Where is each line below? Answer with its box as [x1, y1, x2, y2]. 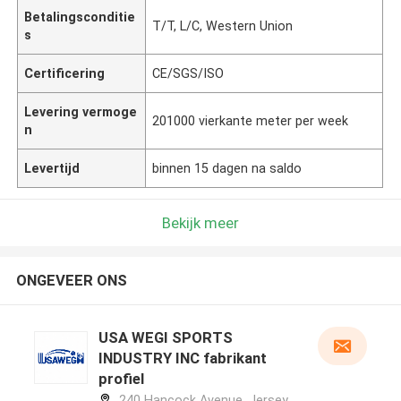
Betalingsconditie [24, 9, 136, 24]
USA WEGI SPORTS [98, 328, 233, 347]
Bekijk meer [162, 213, 239, 232]
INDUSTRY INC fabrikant [98, 349, 267, 368]
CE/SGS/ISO [152, 65, 225, 81]
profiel [98, 370, 144, 388]
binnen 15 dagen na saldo [152, 160, 303, 175]
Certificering [24, 65, 106, 81]
